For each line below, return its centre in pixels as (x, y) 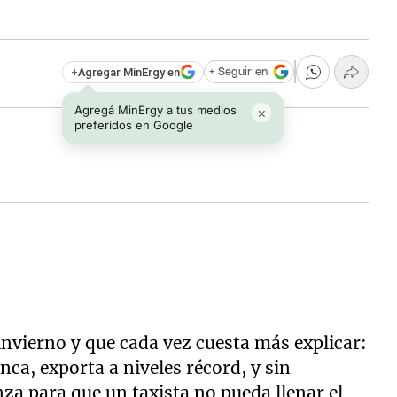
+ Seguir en (238, 66)
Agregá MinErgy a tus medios (156, 105)
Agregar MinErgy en (128, 67)
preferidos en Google (134, 120)
